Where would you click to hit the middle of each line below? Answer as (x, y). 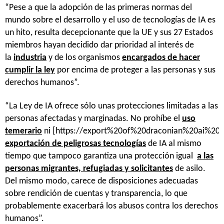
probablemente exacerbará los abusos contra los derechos (111, 206)
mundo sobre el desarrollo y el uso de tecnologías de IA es (110, 20)
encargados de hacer (161, 57)
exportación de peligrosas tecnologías (75, 143)
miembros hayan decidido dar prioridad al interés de (99, 45)
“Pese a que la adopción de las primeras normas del (98, 7)
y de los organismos (84, 57)
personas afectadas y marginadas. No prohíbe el (93, 118)
